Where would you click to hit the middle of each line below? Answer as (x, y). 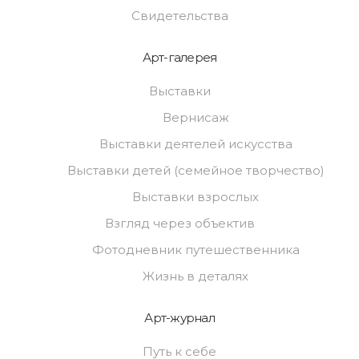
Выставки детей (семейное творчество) (196, 171)
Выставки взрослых (196, 197)
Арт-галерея (179, 58)
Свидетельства (179, 16)
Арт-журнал (179, 318)
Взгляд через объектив (179, 224)
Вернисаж (196, 118)
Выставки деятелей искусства (196, 144)
